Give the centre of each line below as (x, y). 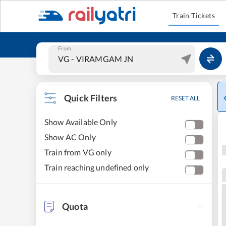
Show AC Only (70, 137)
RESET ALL (185, 98)
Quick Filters (91, 98)
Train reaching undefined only (97, 167)
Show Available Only (81, 122)
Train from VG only (78, 152)
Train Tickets (194, 15)
